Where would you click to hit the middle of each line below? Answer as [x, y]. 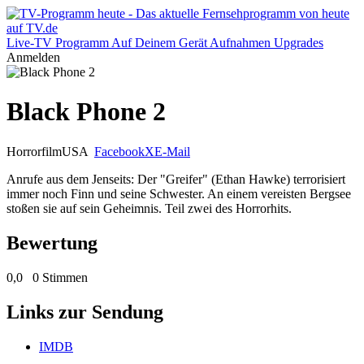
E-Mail [172, 151]
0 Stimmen [60, 277]
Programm [82, 43]
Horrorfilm [34, 151]
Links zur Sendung [85, 312]
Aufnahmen [240, 43]
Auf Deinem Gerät [159, 43]
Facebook [119, 151]
